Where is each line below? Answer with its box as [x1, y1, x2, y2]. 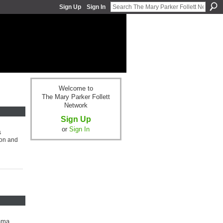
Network [64, 102, 88, 110]
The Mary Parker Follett [41, 93, 110, 101]
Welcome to [58, 85, 93, 93]
